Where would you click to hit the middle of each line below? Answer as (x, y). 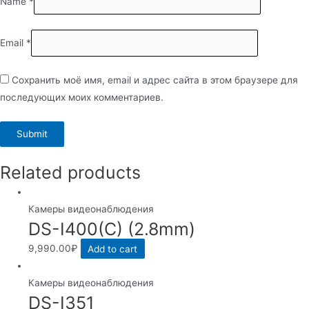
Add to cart (113, 249)
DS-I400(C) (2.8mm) (112, 229)
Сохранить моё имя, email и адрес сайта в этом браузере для (155, 80)
